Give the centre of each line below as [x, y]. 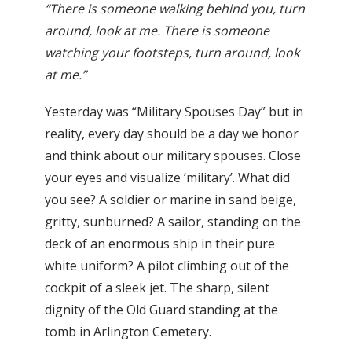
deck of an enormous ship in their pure [160, 244]
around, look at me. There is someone [157, 31]
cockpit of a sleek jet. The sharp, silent [157, 288]
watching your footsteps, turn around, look [172, 53]
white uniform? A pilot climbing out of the [167, 266]
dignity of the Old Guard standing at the [161, 310]
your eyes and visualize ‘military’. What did [167, 178]
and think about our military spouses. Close [173, 156]
